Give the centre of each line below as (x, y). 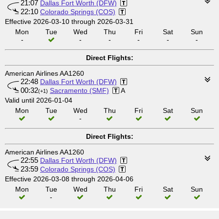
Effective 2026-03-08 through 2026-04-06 (69, 179)
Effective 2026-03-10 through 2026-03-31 (69, 22)
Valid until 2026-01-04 (39, 100)
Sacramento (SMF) (79, 90)
